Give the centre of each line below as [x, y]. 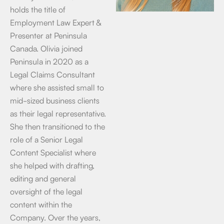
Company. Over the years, [55, 217]
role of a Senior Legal [46, 139]
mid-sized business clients [55, 100]
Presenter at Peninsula [48, 35]
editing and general [43, 178]
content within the [41, 204]
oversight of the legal [46, 191]
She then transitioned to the [57, 126]
